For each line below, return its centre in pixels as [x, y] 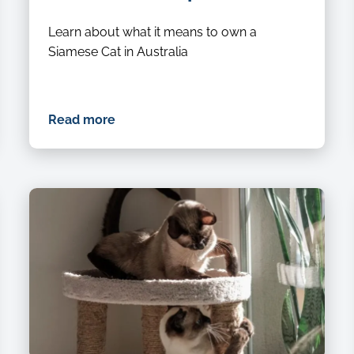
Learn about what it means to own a [152, 32]
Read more [81, 119]
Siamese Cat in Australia [118, 51]
